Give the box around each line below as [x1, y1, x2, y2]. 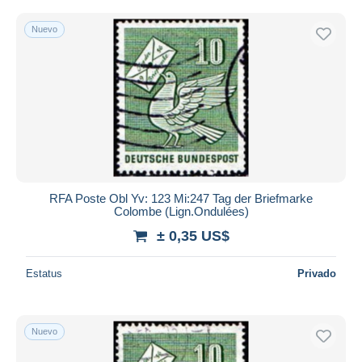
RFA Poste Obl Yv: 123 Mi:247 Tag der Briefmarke [49, 191, 313, 205]
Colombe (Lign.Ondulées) [113, 204, 249, 218]
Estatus [26, 267, 62, 280]
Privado [297, 267, 336, 280]
